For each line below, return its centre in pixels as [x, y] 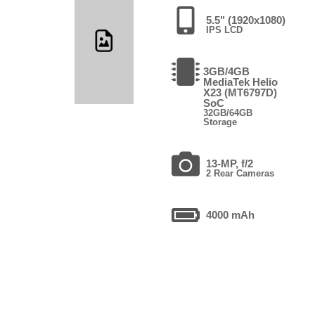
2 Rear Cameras [240, 173]
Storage [220, 122]
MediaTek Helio [240, 82]
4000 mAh [230, 214]
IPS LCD [224, 30]
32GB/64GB [227, 112]
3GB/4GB [226, 71]
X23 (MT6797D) [240, 92]
